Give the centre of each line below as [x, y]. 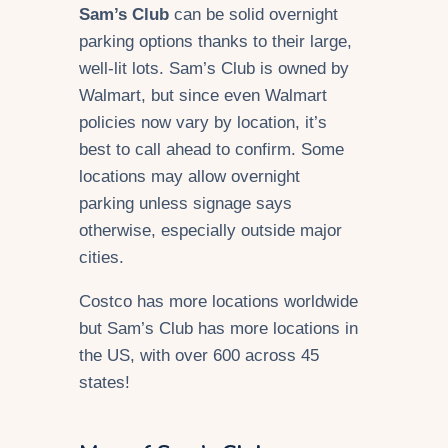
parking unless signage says [185, 203]
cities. [101, 257]
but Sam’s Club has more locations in [218, 328]
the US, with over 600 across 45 [199, 355]
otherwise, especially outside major [210, 230]
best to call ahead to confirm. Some [211, 149]
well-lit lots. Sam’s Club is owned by [214, 68]
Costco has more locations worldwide [218, 301]
